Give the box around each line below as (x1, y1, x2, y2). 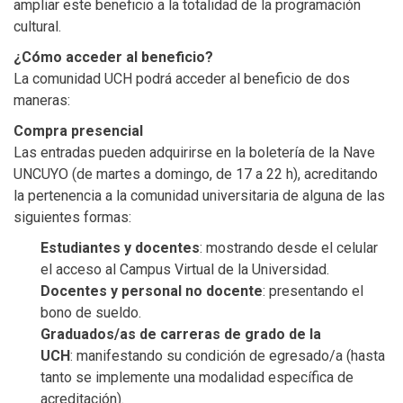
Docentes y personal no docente (40, 282, 263, 300)
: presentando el (263, 282, 363, 300)
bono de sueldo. (40, 303, 141, 321)
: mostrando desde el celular (200, 238, 378, 256)
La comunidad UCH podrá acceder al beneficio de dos (13, 69, 350, 87)
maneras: (13, 91, 70, 109)
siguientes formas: (13, 208, 131, 226)
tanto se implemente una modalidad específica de (40, 368, 354, 386)
